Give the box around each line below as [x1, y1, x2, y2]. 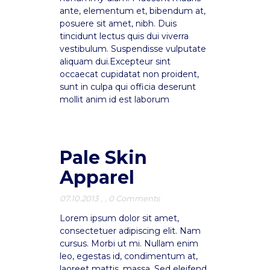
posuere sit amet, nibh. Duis [60, 18, 177, 29]
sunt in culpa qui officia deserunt [60, 81, 196, 92]
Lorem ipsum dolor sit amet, [60, 213, 179, 224]
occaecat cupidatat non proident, [60, 69, 199, 80]
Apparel [60, 166, 134, 189]
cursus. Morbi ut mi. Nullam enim [60, 238, 198, 249]
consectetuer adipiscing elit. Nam [60, 225, 201, 236]
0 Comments [108, 193, 160, 203]
